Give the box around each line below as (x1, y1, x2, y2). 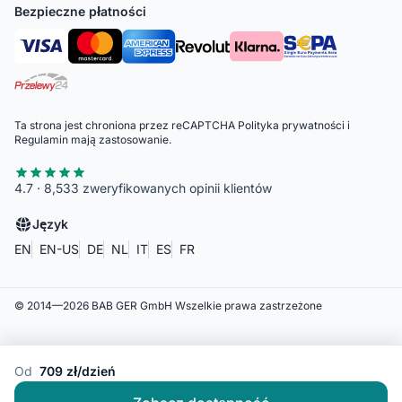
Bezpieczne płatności (14, 3, 146, 19)
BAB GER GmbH (89, 298, 175, 312)
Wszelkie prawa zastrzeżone (175, 298, 322, 312)
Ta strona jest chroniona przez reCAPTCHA (14, 118, 238, 132)
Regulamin (14, 132, 68, 146)
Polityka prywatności (238, 118, 345, 132)
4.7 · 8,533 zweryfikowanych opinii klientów (14, 179, 272, 196)
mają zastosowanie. (68, 132, 171, 146)
